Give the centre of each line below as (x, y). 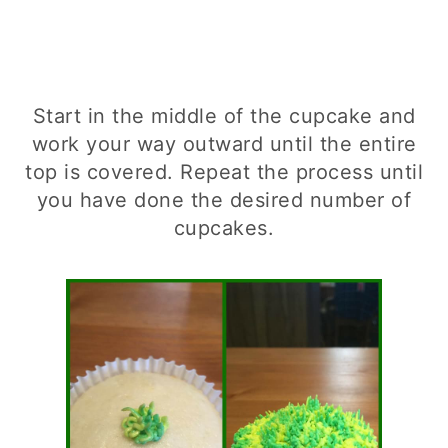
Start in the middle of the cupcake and (224, 116)
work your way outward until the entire (224, 144)
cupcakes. (224, 228)
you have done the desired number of (224, 200)
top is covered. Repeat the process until (224, 172)
